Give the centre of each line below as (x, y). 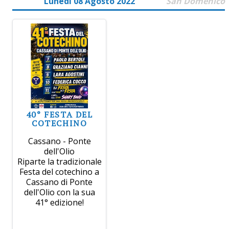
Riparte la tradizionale (59, 162)
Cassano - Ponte (59, 141)
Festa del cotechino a (60, 172)
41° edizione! (59, 202)
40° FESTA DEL (59, 114)
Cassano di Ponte (60, 182)
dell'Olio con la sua (59, 192)
